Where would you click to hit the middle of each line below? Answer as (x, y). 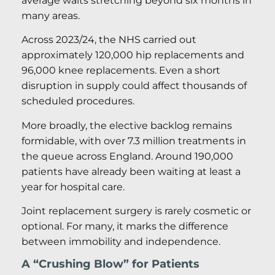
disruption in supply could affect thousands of (134, 86)
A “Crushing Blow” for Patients (110, 264)
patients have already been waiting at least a (131, 171)
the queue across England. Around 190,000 (127, 156)
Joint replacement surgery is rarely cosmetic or (136, 211)
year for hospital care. (73, 187)
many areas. (51, 15)
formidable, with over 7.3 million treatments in (134, 141)
